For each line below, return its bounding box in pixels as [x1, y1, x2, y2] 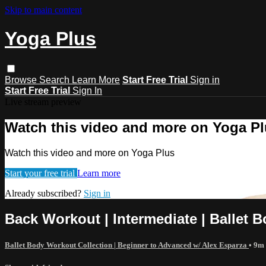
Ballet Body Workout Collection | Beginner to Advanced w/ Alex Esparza [5, 240, 249, 249]
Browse [5, 74, 39, 85]
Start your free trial [5, 167, 77, 178]
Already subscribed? [5, 188, 84, 198]
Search [39, 74, 72, 85]
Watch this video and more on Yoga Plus [5, 147, 175, 158]
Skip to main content [5, 5, 82, 15]
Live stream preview [5, 96, 81, 107]
